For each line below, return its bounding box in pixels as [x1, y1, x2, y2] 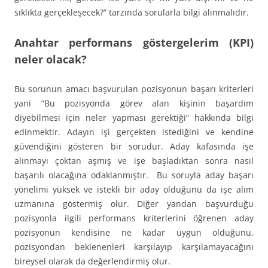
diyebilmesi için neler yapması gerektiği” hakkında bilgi [14, 112, 254, 124]
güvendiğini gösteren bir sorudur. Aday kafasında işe [14, 141, 254, 153]
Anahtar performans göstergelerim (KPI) [14, 35, 254, 50]
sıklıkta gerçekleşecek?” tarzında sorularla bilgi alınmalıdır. [14, 7, 249, 19]
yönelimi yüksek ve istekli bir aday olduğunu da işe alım [14, 184, 254, 196]
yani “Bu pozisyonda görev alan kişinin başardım [14, 98, 254, 109]
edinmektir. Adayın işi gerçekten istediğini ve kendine [14, 126, 254, 138]
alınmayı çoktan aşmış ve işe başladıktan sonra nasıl [14, 155, 254, 167]
